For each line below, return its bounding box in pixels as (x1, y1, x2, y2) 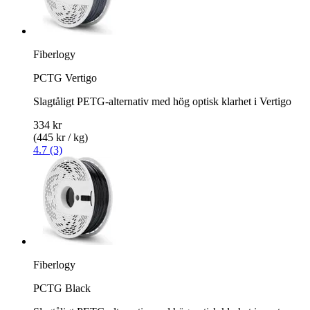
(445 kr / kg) (33, 131, 88, 143)
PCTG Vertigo (33, 71, 97, 84)
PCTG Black (33, 282, 91, 294)
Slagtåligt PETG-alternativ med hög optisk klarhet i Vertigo (33, 95, 291, 107)
